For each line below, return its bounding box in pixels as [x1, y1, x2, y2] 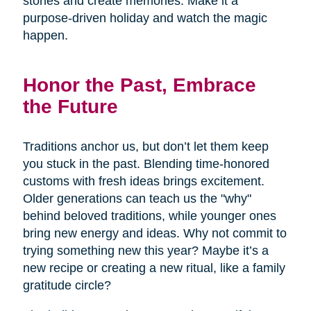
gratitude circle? [22, 278, 111, 292]
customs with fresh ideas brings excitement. [22, 174, 264, 188]
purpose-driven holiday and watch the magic [22, 10, 267, 25]
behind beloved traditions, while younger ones [22, 208, 276, 223]
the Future [22, 94, 124, 117]
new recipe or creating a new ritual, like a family [22, 260, 285, 275]
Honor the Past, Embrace [22, 73, 256, 96]
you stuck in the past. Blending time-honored [22, 156, 269, 171]
